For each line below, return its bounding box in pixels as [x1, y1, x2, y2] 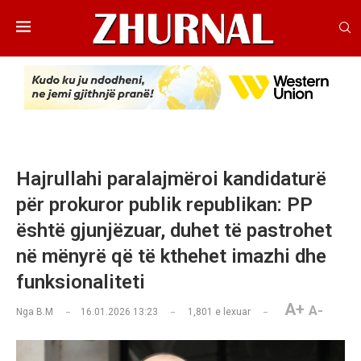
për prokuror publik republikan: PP [16, 193, 313, 217]
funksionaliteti [16, 271, 145, 294]
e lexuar [213, 306, 251, 318]
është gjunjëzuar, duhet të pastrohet [16, 219, 332, 243]
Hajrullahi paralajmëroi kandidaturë [16, 168, 326, 191]
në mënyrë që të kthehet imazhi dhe [16, 245, 326, 268]
